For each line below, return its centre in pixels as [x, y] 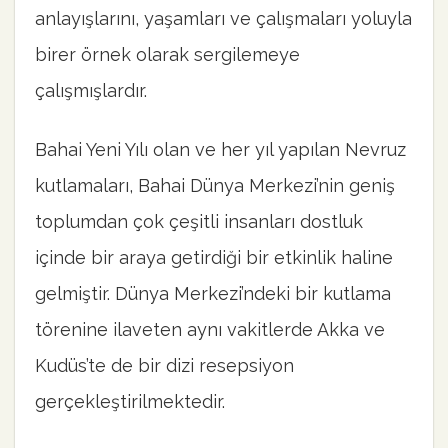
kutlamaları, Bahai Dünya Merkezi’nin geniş [215, 186]
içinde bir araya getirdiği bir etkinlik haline [214, 258]
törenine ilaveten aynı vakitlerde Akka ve [210, 330]
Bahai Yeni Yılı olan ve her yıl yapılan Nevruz [220, 150]
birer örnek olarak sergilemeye [167, 54]
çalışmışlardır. [91, 90]
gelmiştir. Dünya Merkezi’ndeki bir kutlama [213, 294]
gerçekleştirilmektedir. [130, 402]
